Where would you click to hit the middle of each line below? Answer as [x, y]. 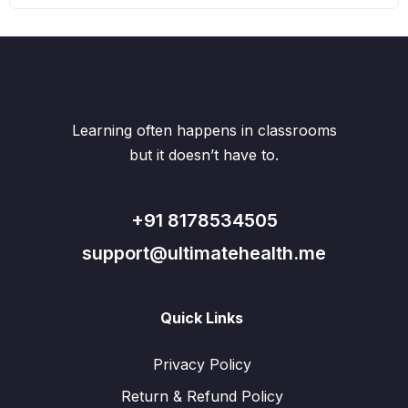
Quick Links [202, 318]
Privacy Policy [202, 364]
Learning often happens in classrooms [204, 130]
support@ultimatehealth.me [204, 253]
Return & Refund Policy [202, 396]
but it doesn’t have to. [204, 155]
